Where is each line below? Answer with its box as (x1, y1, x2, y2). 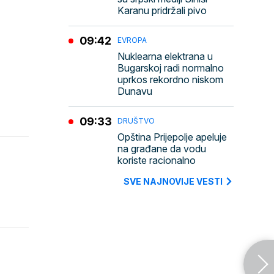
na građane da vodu (117, 143, 206, 155)
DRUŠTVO (117, 116, 155, 125)
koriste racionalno (117, 154, 196, 166)
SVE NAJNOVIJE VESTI (124, 176, 223, 187)
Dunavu (117, 85, 152, 97)
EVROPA (117, 35, 147, 45)
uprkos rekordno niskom (117, 73, 223, 86)
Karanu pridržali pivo (117, 4, 207, 17)
